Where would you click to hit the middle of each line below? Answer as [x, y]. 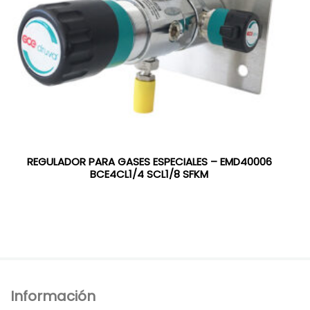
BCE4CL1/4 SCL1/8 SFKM [149, 174]
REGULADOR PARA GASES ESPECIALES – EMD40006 [149, 161]
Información [53, 297]
